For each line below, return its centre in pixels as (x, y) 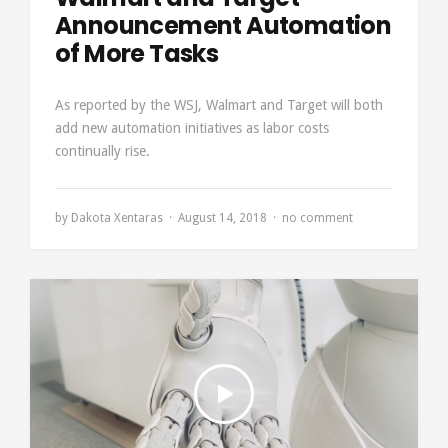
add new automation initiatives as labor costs (192, 128)
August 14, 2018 (222, 218)
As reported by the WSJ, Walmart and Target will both (219, 105)
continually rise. (102, 151)
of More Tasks (137, 53)
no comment (317, 218)
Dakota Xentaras (117, 218)
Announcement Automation (223, 25)
